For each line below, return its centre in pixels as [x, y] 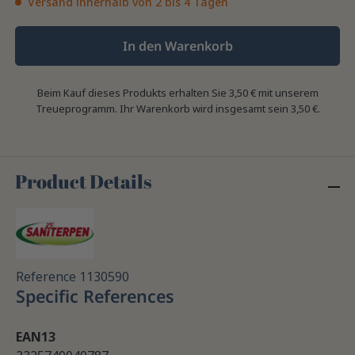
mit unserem [287, 93]
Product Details [84, 182]
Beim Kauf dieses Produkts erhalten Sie [133, 93]
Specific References [95, 296]
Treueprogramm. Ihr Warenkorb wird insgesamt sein [163, 109]
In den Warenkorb [177, 46]
